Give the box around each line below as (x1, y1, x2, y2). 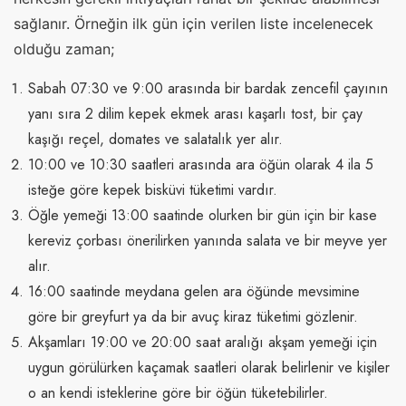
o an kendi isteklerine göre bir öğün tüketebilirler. (28, 382, 328, 404)
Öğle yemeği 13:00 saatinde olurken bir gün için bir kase (28, 205, 377, 227)
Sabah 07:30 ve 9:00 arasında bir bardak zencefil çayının (28, 78, 388, 100)
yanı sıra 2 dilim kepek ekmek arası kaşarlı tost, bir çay (28, 103, 362, 125)
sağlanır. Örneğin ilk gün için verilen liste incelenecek (14, 14, 373, 34)
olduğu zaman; (14, 40, 114, 59)
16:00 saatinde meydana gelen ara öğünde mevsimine (28, 281, 360, 303)
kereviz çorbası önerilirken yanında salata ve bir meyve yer (28, 230, 387, 252)
